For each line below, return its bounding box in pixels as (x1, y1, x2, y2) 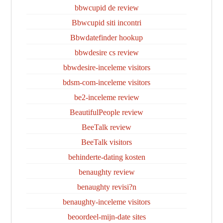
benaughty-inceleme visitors (63, 198, 150, 206)
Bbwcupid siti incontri (72, 18, 141, 27)
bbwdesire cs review (74, 48, 139, 57)
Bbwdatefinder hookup (70, 33, 143, 42)
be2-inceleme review (74, 93, 139, 102)
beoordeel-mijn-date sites (67, 213, 146, 221)
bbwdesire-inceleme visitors (63, 63, 150, 72)
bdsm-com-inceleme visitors (63, 78, 150, 87)
